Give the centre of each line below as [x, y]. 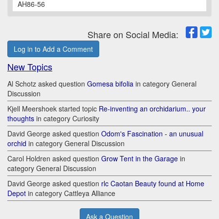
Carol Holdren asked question [54, 159]
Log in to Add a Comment [53, 49]
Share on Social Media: [137, 34]
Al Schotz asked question [47, 84]
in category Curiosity [67, 119]
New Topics [30, 67]
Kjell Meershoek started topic [53, 109]
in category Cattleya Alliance [72, 193]
